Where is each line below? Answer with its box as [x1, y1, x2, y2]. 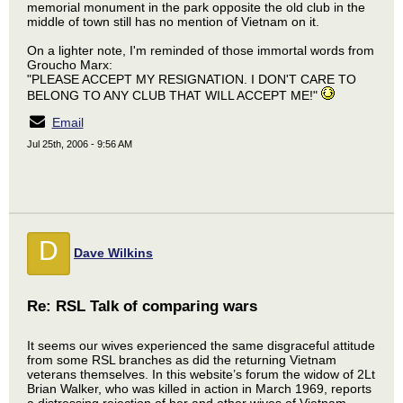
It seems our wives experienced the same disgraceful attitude [27, 338, 375, 353]
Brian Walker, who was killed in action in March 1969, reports [27, 381, 372, 396]
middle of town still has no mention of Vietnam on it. [27, 14, 319, 29]
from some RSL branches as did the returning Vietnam [27, 353, 336, 367]
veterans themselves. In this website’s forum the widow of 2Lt [27, 367, 375, 381]
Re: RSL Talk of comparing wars [27, 298, 257, 315]
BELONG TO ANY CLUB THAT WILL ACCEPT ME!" [27, 88, 321, 103]
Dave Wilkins [74, 246, 153, 260]
